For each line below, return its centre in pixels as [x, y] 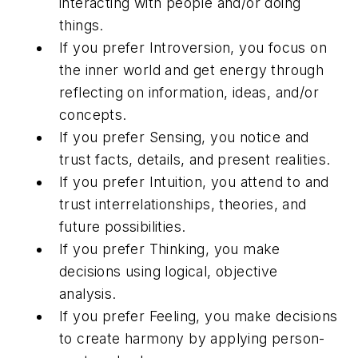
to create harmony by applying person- [192, 338]
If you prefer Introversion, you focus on [193, 47]
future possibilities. [123, 226]
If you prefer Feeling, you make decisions [199, 316]
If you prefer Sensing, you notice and [184, 137]
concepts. [93, 114]
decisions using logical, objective [169, 271]
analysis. [88, 293]
